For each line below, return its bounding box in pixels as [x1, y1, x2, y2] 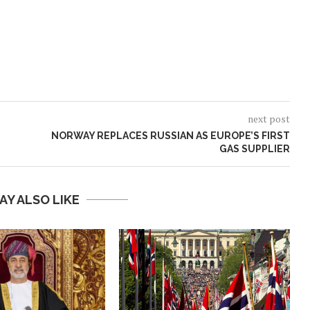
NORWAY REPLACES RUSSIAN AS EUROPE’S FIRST [51, 130, 290, 142]
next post [247, 112, 290, 126]
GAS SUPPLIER [219, 143, 290, 155]
